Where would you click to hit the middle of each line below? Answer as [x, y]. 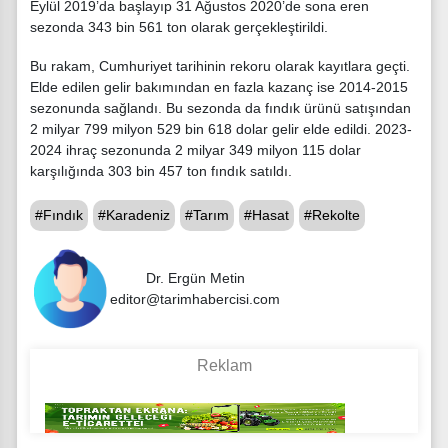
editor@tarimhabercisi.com [195, 298]
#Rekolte [332, 214]
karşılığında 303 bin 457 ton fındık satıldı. [161, 171]
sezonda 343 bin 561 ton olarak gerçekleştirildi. [179, 27]
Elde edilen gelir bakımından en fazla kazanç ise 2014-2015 [219, 87]
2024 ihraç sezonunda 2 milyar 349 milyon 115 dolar [195, 150]
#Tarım [207, 214]
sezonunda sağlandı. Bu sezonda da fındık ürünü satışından [220, 108]
